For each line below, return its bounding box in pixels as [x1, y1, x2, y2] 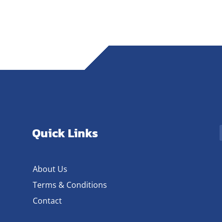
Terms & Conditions [32, 179, 107, 190]
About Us [32, 163, 67, 174]
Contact [32, 195, 62, 206]
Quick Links [32, 124, 98, 142]
